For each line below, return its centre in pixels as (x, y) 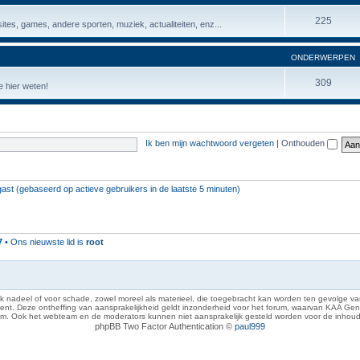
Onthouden (304, 143)
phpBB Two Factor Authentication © (165, 326)
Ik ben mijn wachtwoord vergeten (209, 143)
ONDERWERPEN (323, 57)
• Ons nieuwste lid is (44, 241)
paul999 (250, 326)
